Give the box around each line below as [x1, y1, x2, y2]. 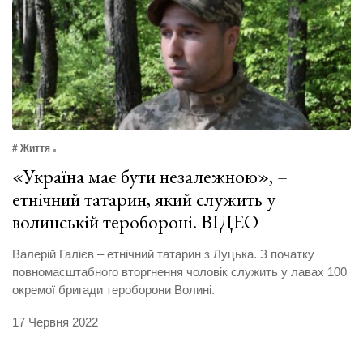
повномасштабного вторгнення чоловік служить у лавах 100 [12, 264, 347, 279]
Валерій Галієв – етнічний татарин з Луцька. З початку [12, 246, 314, 261]
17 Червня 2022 [12, 314, 98, 329]
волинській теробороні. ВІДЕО [12, 208, 258, 234]
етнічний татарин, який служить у [12, 186, 275, 211]
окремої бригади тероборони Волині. [12, 282, 218, 297]
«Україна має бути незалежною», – [12, 163, 288, 189]
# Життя [12, 142, 50, 154]
